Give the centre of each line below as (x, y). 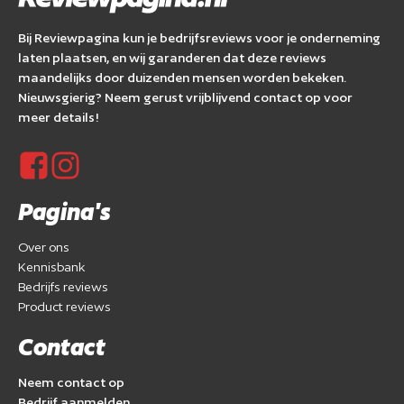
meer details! (59, 117)
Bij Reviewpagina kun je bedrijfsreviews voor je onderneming (199, 38)
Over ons (44, 246)
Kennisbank (52, 266)
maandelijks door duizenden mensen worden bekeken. (182, 78)
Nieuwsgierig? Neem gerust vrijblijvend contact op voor (185, 97)
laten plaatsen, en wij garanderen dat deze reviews (172, 58)
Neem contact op (71, 381)
